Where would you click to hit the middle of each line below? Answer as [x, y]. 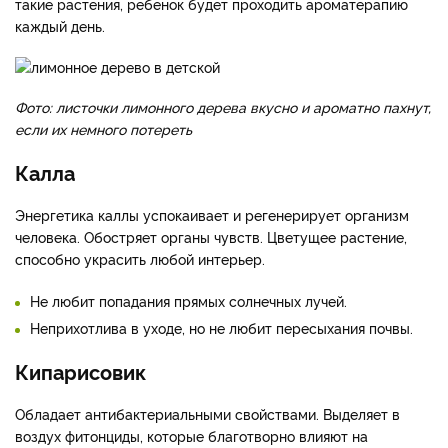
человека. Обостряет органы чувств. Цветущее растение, [211, 237]
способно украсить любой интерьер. [140, 259]
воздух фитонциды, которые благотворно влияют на [191, 436]
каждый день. [60, 26]
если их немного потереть [103, 129]
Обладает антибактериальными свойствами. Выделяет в [207, 414]
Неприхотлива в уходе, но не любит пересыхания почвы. [221, 328]
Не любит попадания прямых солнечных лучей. [188, 301]
